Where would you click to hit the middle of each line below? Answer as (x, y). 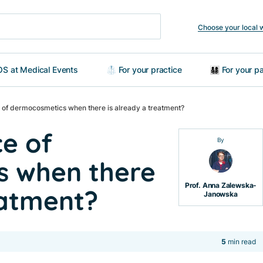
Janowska (221, 194)
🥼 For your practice (144, 70)
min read (241, 242)
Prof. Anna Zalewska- (221, 185)
